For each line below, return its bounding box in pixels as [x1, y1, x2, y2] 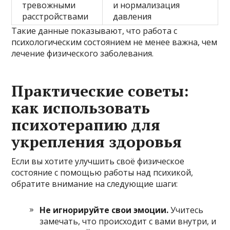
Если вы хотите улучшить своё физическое [11, 155, 185, 167]
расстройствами [22, 10, 89, 22]
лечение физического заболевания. [11, 47, 154, 59]
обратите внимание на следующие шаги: [11, 178, 178, 189]
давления [113, 10, 152, 22]
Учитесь [168, 204, 204, 216]
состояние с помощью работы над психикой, [11, 166, 194, 178]
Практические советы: [11, 80, 189, 101]
